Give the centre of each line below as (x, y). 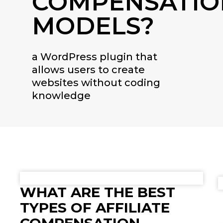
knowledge (61, 96)
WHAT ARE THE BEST (98, 192)
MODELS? (93, 26)
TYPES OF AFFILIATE (95, 208)
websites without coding (96, 83)
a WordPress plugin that (95, 57)
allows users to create (88, 70)
